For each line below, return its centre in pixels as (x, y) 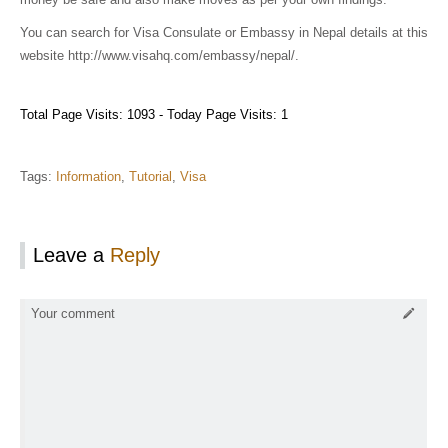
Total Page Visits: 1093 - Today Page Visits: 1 (154, 114)
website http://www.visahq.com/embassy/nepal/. (159, 56)
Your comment (73, 314)
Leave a (71, 254)
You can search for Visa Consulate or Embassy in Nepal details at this (224, 33)
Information (88, 176)
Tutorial (150, 176)
